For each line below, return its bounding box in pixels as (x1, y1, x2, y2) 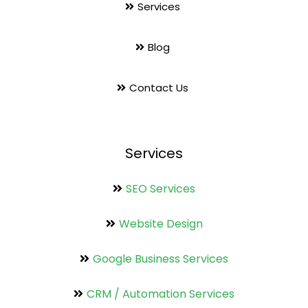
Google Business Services (93, 251, 228, 267)
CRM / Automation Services (87, 286, 234, 302)
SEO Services (126, 181, 195, 197)
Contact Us (129, 80, 188, 96)
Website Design (118, 216, 203, 232)
